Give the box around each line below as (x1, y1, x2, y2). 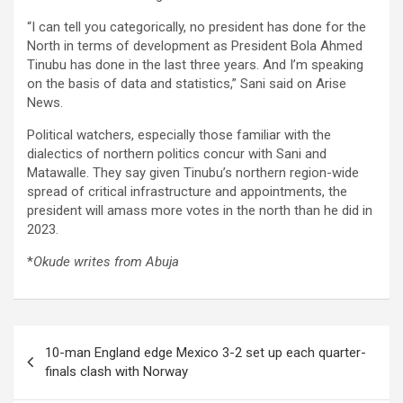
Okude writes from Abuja (33, 254, 179, 271)
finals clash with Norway (45, 363, 188, 381)
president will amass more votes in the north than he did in (27, 202, 372, 219)
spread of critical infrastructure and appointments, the (27, 184, 347, 201)
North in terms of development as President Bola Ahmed (27, 38, 363, 55)
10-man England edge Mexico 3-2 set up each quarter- (45, 345, 366, 362)
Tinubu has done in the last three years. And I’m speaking (27, 57, 363, 74)
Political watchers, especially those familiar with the (27, 127, 331, 144)
